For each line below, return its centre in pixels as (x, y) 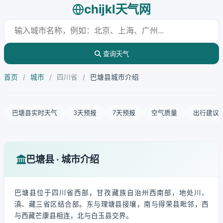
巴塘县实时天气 (35, 113)
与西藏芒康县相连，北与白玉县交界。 (74, 216)
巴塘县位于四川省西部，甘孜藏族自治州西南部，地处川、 (111, 193)
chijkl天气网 (117, 9)
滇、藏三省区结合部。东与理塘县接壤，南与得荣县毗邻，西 (111, 204)
